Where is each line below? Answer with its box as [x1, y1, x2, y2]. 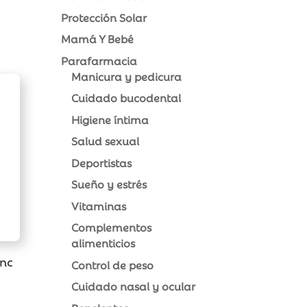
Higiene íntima [71, 111, 149, 127]
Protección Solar [61, 9, 147, 25]
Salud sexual [71, 133, 140, 149]
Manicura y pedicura [71, 68, 182, 84]
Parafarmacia [61, 52, 138, 68]
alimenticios [71, 235, 136, 251]
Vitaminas [71, 197, 127, 213]
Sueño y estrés [71, 176, 147, 192]
